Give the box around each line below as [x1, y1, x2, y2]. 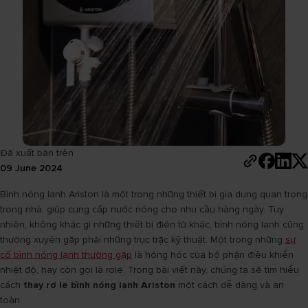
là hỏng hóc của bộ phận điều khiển [132, 249, 294, 261]
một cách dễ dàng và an [175, 279, 284, 291]
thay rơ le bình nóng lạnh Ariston [23, 279, 175, 291]
